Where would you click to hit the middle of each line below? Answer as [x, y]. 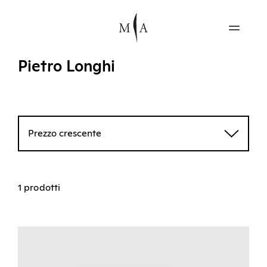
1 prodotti [39, 187]
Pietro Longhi [66, 66]
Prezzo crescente [65, 133]
